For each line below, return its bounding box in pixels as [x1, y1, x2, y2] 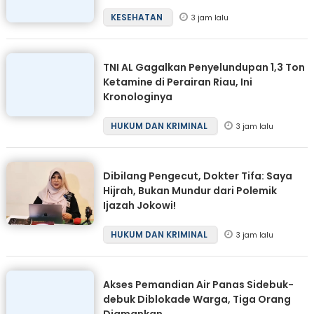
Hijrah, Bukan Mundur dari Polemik [102, 184, 277, 198]
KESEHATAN [110, 11, 165, 24]
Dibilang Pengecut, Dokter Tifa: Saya [102, 169, 292, 184]
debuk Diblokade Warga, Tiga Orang [102, 292, 291, 307]
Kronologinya [102, 90, 172, 104]
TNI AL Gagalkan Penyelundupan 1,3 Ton [102, 60, 305, 75]
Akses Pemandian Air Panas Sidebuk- [102, 278, 294, 292]
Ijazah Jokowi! [102, 198, 176, 213]
